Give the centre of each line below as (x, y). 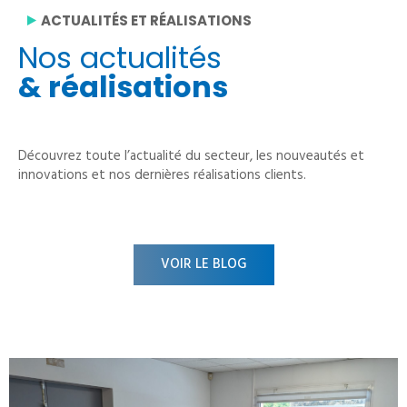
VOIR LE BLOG (203, 264)
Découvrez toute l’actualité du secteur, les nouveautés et (191, 156)
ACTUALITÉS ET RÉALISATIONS (146, 20)
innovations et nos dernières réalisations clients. (162, 175)
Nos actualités (124, 58)
